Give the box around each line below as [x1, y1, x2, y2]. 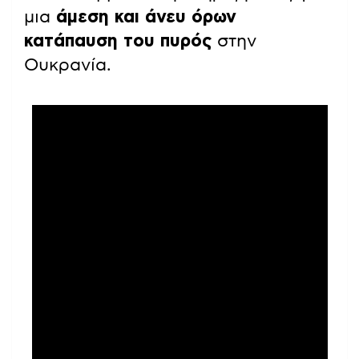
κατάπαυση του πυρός [24, 32, 212, 50]
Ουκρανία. [24, 56, 111, 75]
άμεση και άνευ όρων [56, 8, 236, 26]
